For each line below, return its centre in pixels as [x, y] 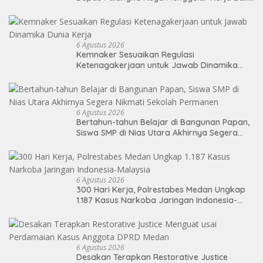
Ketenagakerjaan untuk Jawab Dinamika [157, 65]
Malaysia [94, 210]
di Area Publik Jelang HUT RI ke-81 [143, 8]
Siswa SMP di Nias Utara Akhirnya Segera [157, 132]
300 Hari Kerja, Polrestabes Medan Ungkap [161, 189]
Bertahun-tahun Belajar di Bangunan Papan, [163, 122]
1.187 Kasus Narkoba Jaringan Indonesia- [157, 200]
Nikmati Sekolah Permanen [129, 143]
